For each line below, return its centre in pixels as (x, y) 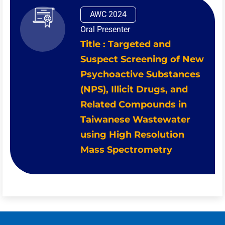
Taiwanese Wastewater (135, 120)
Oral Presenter (105, 30)
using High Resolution (132, 135)
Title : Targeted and (126, 44)
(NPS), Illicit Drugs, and (134, 90)
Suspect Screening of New (142, 60)
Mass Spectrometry (126, 150)
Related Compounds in (134, 105)
